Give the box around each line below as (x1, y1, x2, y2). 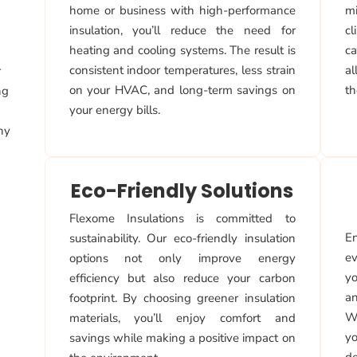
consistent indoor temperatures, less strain (69, 62, 296, 79)
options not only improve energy (69, 250, 296, 267)
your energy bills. (69, 102, 160, 119)
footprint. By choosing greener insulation (69, 290, 296, 307)
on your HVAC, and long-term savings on (69, 82, 296, 99)
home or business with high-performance (69, 2, 296, 19)
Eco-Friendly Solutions (71, 178, 294, 205)
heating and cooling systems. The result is (69, 42, 296, 59)
